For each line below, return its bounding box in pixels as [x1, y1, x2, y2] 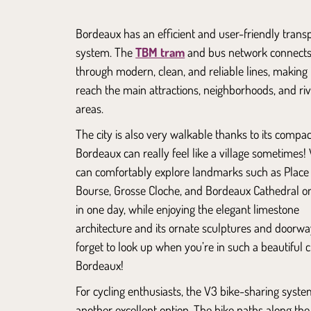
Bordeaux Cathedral [205, 182, 300, 198]
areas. [76, 100, 104, 116]
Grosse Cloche [114, 182, 180, 198]
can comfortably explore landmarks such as [76, 163, 285, 179]
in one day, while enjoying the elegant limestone [76, 201, 300, 217]
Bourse [76, 182, 110, 198]
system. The [76, 44, 136, 60]
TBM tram [135, 44, 185, 60]
